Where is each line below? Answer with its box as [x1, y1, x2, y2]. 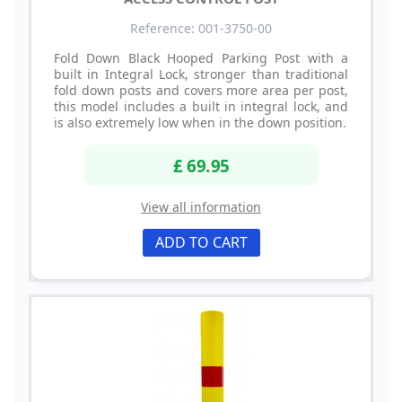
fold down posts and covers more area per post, [54, 82, 348, 100]
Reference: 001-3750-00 [130, 20, 272, 38]
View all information [141, 197, 261, 215]
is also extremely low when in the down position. [54, 114, 346, 132]
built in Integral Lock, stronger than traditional [54, 66, 348, 83]
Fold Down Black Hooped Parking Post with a [54, 49, 348, 67]
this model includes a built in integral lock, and [54, 98, 348, 116]
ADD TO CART [154, 232, 248, 252]
